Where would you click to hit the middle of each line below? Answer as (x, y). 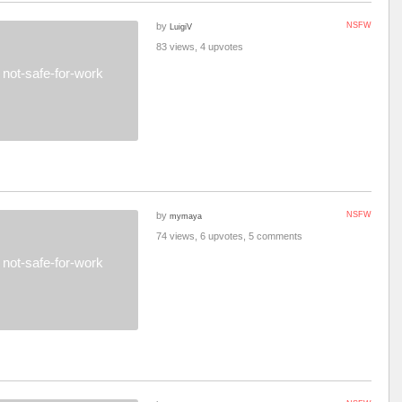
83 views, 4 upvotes (200, 47)
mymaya (186, 216)
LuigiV (181, 26)
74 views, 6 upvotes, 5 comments (229, 236)
